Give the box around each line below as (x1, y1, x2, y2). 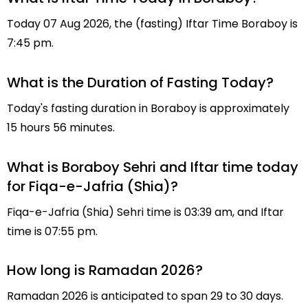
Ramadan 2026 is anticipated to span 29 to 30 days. (7, 288, 283, 305)
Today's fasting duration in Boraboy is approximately (7, 100, 289, 116)
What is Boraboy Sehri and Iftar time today (7, 157, 298, 177)
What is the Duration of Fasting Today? (7, 72, 274, 92)
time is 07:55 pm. (7, 223, 98, 239)
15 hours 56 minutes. (7, 119, 115, 135)
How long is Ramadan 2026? (7, 261, 203, 280)
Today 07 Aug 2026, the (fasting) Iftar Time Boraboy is (7, 15, 298, 32)
